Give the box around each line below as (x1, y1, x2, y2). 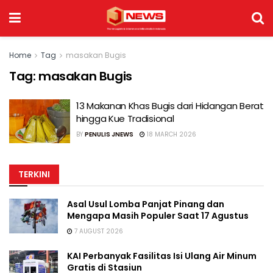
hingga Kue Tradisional (76, 112, 174, 125)
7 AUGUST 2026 (73, 226, 123, 236)
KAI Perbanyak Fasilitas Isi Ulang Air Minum (67, 249, 257, 262)
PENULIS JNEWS (85, 130, 133, 139)
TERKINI (18, 168, 50, 180)
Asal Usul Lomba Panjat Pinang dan (67, 197, 224, 210)
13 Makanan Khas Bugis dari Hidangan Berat (76, 99, 264, 112)
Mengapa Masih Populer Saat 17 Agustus (67, 209, 249, 222)
